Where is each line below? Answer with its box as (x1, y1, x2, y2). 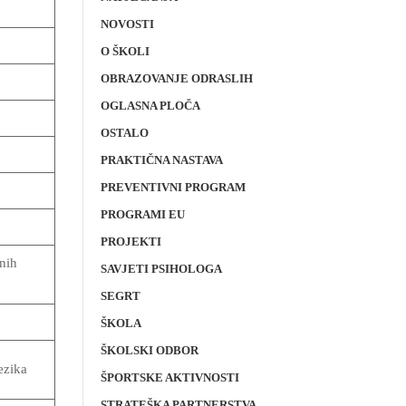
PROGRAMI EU (101, 208, 185, 221)
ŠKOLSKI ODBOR (101, 343, 198, 357)
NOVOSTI (101, 17, 154, 31)
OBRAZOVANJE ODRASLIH (101, 72, 253, 85)
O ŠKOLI (101, 44, 150, 58)
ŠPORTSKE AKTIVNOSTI (101, 371, 239, 384)
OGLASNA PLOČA (101, 99, 200, 112)
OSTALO (101, 126, 149, 140)
